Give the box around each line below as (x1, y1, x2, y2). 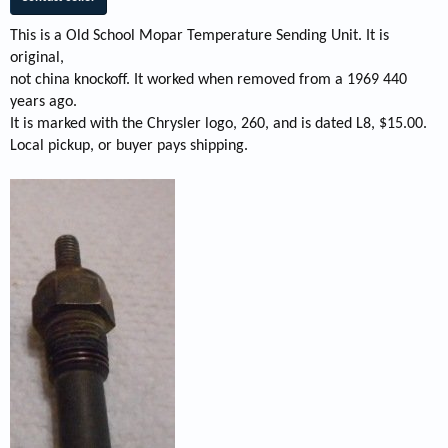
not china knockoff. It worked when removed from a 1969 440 (10, 72, 407, 88)
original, (10, 50, 64, 66)
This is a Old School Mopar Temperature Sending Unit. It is (10, 28, 389, 44)
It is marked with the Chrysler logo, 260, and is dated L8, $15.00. (10, 116, 427, 132)
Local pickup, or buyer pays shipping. (10, 138, 248, 154)
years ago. (10, 94, 77, 110)
